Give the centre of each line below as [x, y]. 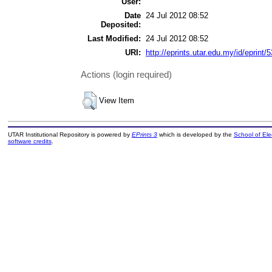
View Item [117, 100]
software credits [29, 141]
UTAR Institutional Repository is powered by [70, 135]
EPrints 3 [144, 135]
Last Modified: [114, 38]
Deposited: [121, 24]
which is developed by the [195, 135]
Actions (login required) [126, 75]
